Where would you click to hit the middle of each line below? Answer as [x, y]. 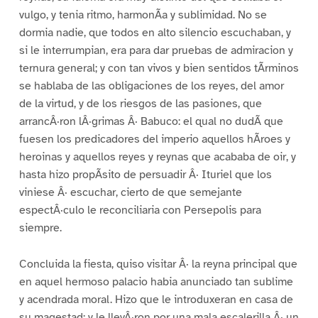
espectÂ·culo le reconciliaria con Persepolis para [140, 210]
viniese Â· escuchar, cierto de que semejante [130, 192]
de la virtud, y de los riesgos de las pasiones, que [140, 103]
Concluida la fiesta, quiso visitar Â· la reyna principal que [158, 264]
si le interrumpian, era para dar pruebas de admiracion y [156, 50]
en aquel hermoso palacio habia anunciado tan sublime [156, 281]
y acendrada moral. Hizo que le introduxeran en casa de [156, 299]
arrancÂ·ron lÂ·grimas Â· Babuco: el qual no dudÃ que [151, 121]
